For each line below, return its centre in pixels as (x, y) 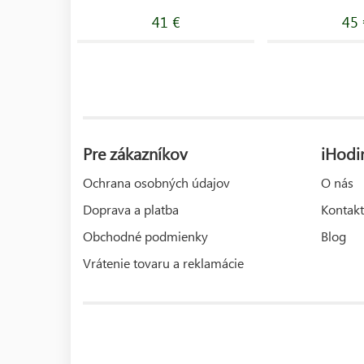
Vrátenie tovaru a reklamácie (163, 262)
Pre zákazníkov (135, 152)
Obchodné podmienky (145, 236)
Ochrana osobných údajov (156, 182)
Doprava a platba (131, 209)
